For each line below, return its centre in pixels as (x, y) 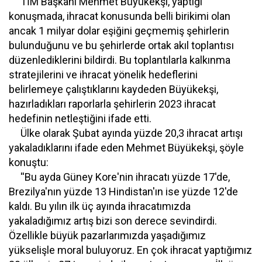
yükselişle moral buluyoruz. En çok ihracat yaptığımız (130, 250)
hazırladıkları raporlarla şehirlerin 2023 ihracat (112, 104)
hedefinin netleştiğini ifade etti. (80, 118)
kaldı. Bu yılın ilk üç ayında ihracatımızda (100, 206)
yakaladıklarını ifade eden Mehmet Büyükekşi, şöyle (126, 148)
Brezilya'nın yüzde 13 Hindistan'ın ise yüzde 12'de (123, 192)
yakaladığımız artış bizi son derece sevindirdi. (113, 221)
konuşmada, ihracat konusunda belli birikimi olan (120, 16)
